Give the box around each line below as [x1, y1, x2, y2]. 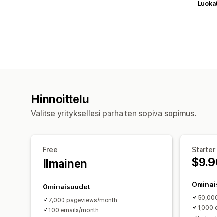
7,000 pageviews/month [48, 196, 117, 203]
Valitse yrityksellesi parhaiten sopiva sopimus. [31, 108, 196, 118]
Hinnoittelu [31, 92, 89, 106]
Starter [192, 145, 215, 154]
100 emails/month [48, 206, 99, 214]
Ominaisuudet [43, 182, 90, 191]
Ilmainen [43, 156, 88, 170]
